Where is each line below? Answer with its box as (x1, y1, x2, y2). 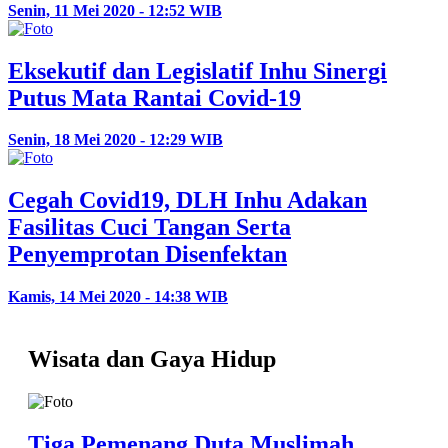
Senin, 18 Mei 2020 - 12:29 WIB (8, 131, 223, 149)
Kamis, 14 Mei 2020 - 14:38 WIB (8, 288, 228, 306)
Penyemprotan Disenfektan (8, 241, 287, 268)
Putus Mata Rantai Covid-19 (8, 84, 301, 111)
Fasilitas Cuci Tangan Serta (8, 214, 291, 241)
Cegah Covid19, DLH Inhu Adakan (8, 187, 367, 214)
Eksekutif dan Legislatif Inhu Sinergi (8, 57, 387, 84)
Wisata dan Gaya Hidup (28, 346, 276, 373)
